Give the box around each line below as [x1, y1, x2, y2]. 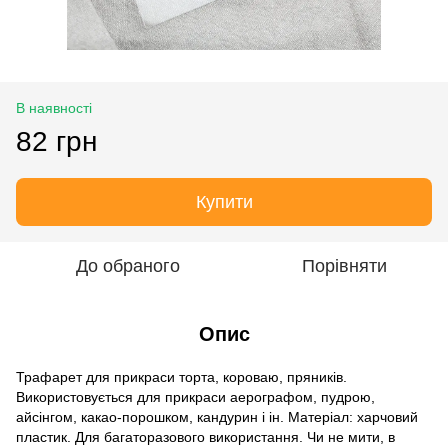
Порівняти [301, 255, 387, 276]
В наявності [16, 99, 92, 116]
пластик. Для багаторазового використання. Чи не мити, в [16, 428, 395, 445]
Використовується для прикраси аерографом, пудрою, [16, 388, 375, 405]
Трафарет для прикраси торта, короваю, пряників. [16, 368, 347, 385]
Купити [195, 191, 253, 212]
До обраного [76, 255, 180, 276]
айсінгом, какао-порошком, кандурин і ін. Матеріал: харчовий [16, 408, 418, 425]
